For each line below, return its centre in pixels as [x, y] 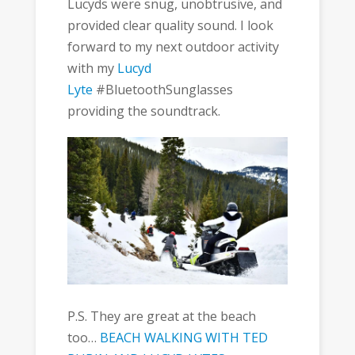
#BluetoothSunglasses [162, 89]
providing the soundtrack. [143, 111]
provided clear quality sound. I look [170, 25]
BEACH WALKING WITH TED [183, 338]
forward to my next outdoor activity [173, 46]
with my [92, 68]
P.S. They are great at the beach [161, 317]
